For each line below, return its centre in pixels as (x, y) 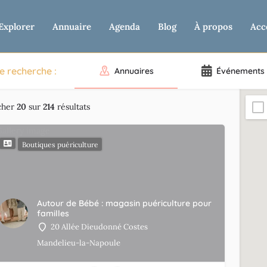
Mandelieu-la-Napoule (79, 243)
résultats (72, 107)
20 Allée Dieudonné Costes (99, 227)
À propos (213, 27)
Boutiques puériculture (60, 144)
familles (53, 213)
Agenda (125, 27)
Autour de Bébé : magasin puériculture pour (124, 203)
